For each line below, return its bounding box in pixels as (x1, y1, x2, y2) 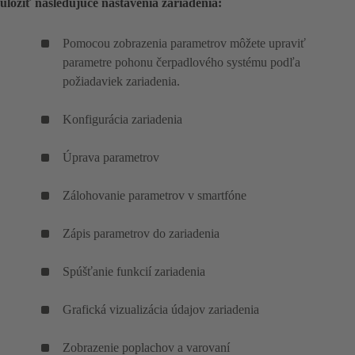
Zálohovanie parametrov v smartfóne (63, 189, 246, 203)
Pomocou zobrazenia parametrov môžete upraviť (63, 36, 306, 51)
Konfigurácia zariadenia (63, 113, 182, 127)
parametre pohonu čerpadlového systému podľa (63, 55, 300, 70)
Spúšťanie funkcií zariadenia (63, 265, 205, 279)
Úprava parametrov (63, 151, 159, 165)
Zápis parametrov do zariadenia (63, 227, 219, 241)
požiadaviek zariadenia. (63, 74, 180, 89)
